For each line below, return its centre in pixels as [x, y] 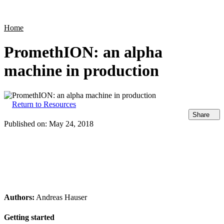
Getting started [29, 217]
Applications [127, 12]
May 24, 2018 [71, 124]
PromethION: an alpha [83, 52]
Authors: [19, 197]
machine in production [81, 71]
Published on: [26, 124]
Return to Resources [44, 104]
